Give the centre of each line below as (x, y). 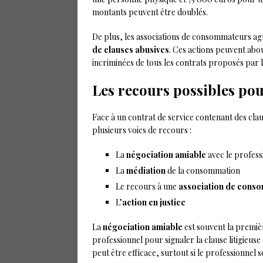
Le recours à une (147, 186)
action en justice (154, 202)
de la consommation (203, 171)
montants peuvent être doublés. (150, 12)
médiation (146, 171)
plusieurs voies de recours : (142, 130)
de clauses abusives (131, 50)
